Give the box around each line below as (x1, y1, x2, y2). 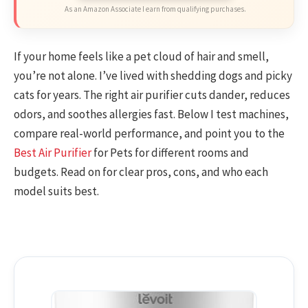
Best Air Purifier (14, 145, 91, 161)
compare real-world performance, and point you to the (14, 126, 285, 142)
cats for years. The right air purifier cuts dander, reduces (14, 87, 290, 103)
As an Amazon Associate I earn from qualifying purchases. (64, 3, 246, 14)
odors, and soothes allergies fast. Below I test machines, (14, 107, 289, 122)
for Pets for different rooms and (91, 145, 249, 161)
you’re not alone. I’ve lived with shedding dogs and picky (14, 68, 292, 84)
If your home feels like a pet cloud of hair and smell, (14, 49, 269, 65)
